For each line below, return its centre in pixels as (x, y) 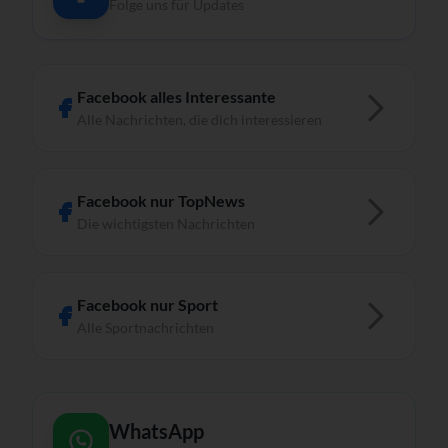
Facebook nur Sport (147, 304)
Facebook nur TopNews (161, 200)
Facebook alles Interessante (176, 96)
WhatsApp (156, 430)
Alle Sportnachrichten (145, 327)
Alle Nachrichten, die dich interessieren (199, 119)
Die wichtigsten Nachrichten (166, 223)
